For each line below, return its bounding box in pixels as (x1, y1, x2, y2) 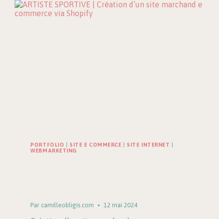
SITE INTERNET (127, 141, 170, 148)
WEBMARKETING (30, 147, 77, 153)
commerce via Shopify (30, 181, 143, 197)
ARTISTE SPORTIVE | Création (30, 155, 183, 170)
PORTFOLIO (30, 141, 65, 148)
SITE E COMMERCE (69, 141, 122, 148)
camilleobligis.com (41, 201, 94, 209)
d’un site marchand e (30, 168, 138, 183)
